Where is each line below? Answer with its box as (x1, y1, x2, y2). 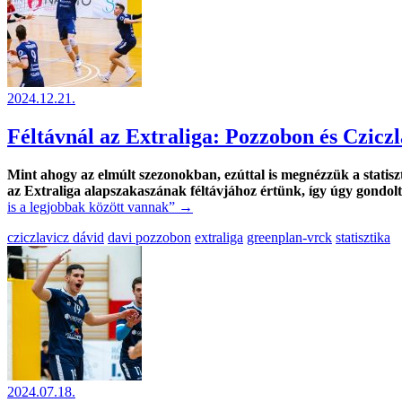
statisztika (336, 229, 390, 245)
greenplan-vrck (247, 229, 332, 245)
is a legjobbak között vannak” (7, 198, 175, 214)
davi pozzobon (108, 229, 191, 245)
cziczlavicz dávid (7, 229, 104, 245)
